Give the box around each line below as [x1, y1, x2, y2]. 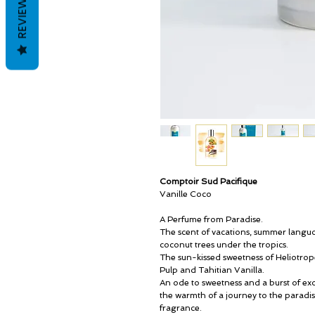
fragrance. [160, 303, 202, 313]
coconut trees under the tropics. [160, 240, 288, 250]
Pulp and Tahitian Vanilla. [160, 265, 264, 275]
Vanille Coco [160, 189, 212, 199]
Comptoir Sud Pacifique [160, 176, 257, 186]
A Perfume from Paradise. [160, 214, 263, 224]
